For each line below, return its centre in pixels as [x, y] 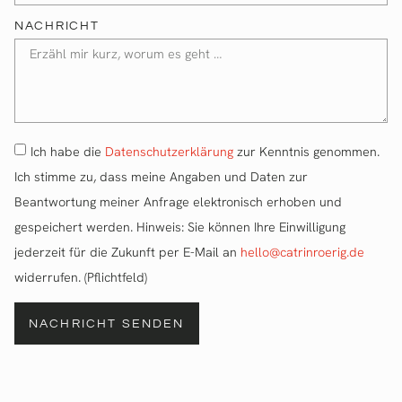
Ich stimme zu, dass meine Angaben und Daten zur [161, 176]
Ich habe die [68, 151]
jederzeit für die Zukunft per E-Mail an [127, 252]
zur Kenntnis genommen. [306, 151]
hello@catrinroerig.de [302, 252]
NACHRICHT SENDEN [107, 323]
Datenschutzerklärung [169, 151]
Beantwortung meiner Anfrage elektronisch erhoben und [178, 201]
